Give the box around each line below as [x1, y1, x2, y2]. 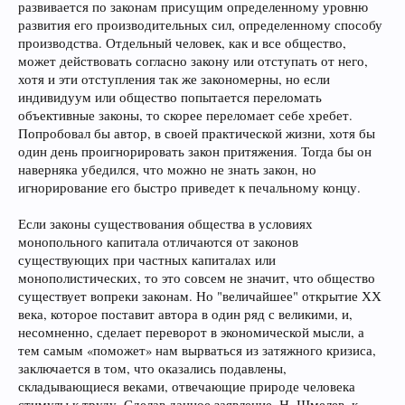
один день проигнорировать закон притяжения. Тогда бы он [18, 143, 372, 160]
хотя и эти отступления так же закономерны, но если [18, 71, 330, 88]
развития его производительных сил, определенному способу [18, 16, 382, 33]
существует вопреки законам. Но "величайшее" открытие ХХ [18, 287, 381, 305]
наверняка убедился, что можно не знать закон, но [18, 161, 316, 178]
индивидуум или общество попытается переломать [18, 89, 322, 106]
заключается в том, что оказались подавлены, [18, 360, 287, 377]
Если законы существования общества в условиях [18, 215, 313, 232]
